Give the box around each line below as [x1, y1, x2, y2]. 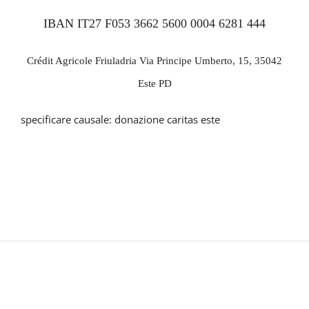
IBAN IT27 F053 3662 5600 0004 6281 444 [43, 17, 266, 30]
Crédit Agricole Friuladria [27, 55, 139, 66]
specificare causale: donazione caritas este [21, 112, 220, 126]
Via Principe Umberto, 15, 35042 [139, 55, 282, 66]
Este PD [137, 78, 172, 89]
